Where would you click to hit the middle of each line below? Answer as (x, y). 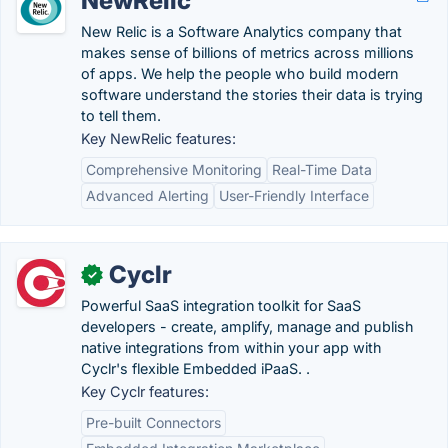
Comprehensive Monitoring (174, 169)
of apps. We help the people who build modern (239, 73)
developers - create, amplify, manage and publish (247, 326)
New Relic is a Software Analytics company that (241, 31)
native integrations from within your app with (231, 347)
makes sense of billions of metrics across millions (247, 52)
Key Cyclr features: (145, 391)
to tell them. (121, 115)
